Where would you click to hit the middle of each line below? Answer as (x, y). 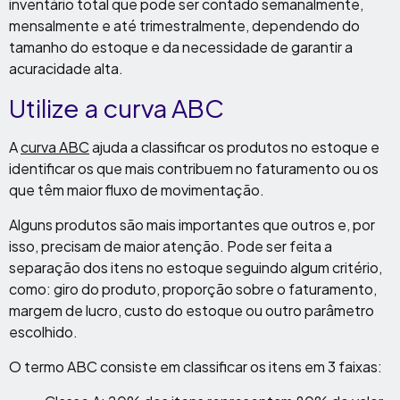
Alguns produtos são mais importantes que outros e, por (192, 225)
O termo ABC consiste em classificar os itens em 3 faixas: (196, 367)
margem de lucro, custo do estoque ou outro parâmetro (192, 311)
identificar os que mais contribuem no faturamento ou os (194, 169)
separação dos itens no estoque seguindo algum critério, (196, 268)
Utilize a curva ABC (117, 108)
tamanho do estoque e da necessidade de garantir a (181, 47)
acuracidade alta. (66, 69)
